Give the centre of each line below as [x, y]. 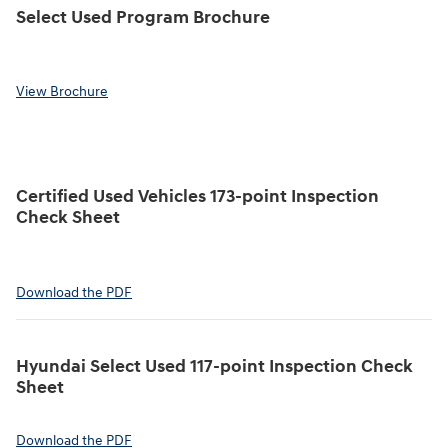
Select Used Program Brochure [143, 17]
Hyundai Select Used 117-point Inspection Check [214, 366]
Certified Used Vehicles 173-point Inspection [197, 197]
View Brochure [62, 92]
